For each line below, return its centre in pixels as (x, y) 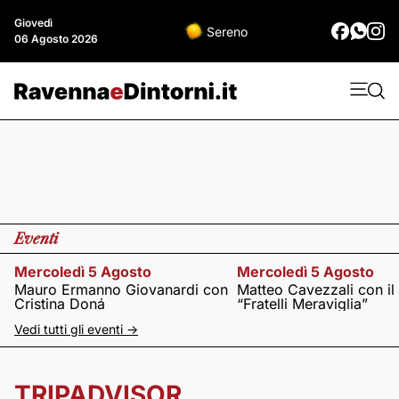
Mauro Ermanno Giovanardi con (121, 289)
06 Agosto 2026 (56, 39)
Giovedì (33, 23)
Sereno (227, 31)
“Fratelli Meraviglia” (302, 304)
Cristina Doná (60, 304)
